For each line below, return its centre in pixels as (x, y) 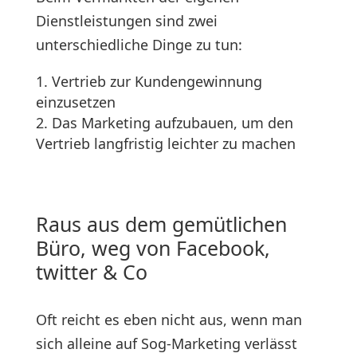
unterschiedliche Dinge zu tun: (139, 45)
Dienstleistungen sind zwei (126, 21)
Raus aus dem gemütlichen (161, 224)
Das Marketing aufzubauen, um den (172, 123)
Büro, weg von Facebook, (153, 248)
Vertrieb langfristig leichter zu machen (165, 143)
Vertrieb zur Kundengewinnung (157, 81)
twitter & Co (91, 272)
